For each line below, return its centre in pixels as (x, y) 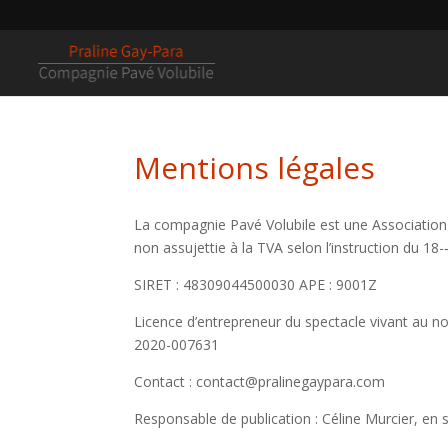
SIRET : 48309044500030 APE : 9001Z (256, 284)
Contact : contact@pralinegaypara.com (260, 381)
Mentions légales (255, 167)
